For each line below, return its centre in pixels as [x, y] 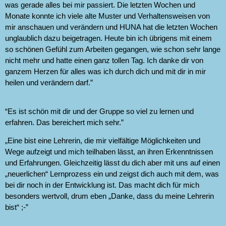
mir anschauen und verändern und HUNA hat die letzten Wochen [111, 27]
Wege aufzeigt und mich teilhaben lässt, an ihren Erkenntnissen [109, 152]
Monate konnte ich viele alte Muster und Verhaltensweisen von [107, 16]
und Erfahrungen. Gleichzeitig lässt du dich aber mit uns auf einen [112, 163]
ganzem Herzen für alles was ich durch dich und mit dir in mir [105, 72]
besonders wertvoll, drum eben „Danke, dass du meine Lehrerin [109, 196]
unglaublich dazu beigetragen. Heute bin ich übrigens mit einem [108, 38]
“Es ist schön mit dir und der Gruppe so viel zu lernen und [99, 111]
